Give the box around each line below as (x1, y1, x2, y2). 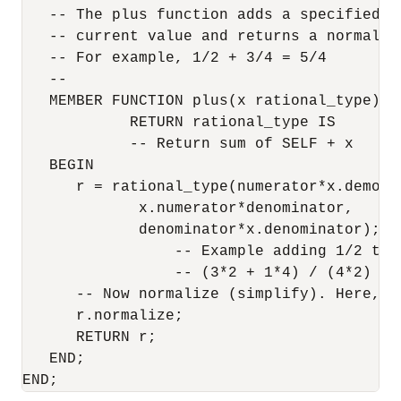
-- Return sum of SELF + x (22, 136, 354, 152)
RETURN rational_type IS (22, 115, 336, 131)
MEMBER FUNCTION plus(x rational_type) (22, 93, 380, 109)
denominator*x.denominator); (22, 222, 380, 238)
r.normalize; (22, 308, 183, 324)
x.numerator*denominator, (22, 200, 354, 217)
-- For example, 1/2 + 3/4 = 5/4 (22, 50, 327, 66)
